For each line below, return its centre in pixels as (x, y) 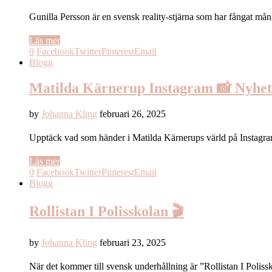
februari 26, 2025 (133, 114)
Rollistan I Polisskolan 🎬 (107, 212)
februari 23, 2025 (133, 243)
